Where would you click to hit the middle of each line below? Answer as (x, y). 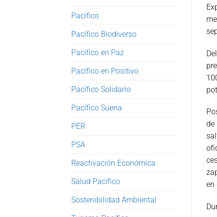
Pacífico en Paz (98, 52)
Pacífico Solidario (101, 89)
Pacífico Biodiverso (104, 34)
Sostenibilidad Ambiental (114, 200)
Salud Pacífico (96, 181)
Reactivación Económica (113, 163)
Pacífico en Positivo (105, 71)
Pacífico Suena (97, 108)
